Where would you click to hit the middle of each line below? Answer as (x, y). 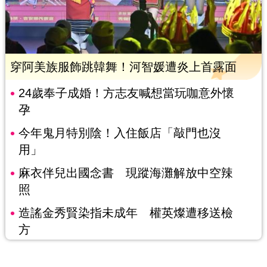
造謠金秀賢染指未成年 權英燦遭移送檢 (125, 213)
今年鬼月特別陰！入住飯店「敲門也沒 (119, 133)
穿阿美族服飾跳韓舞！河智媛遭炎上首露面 (123, 67)
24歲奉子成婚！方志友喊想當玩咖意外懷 (126, 93)
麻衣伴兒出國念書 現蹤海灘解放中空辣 (125, 173)
